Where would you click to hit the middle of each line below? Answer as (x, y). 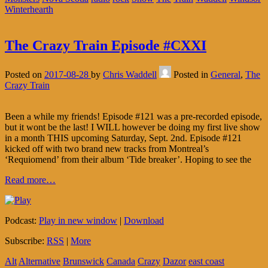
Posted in (192, 74)
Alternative (39, 261)
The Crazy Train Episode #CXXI (106, 45)
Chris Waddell (130, 74)
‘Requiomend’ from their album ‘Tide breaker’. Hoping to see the (128, 159)
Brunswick (83, 261)
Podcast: (22, 220)
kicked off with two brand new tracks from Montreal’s (107, 148)
